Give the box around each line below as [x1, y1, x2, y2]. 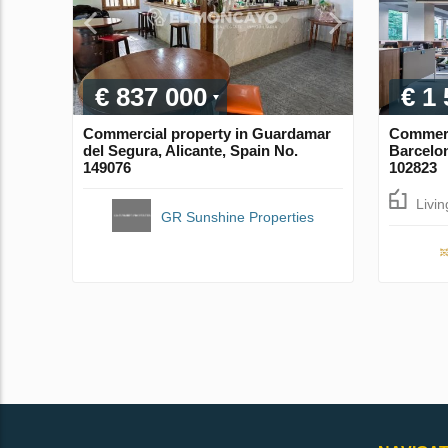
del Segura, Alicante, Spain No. [83, 142, 298, 160]
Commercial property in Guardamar [83, 125, 331, 143]
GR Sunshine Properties [160, 209, 314, 226]
